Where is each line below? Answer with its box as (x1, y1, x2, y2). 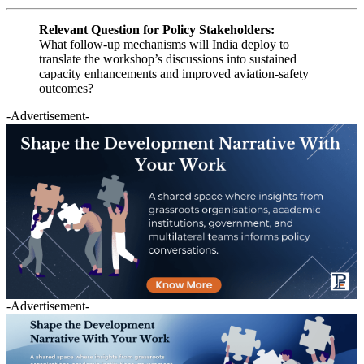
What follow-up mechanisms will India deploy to (39, 37, 289, 51)
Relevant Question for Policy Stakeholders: (39, 22, 275, 37)
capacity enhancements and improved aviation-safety (39, 66, 309, 80)
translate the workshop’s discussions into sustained (39, 51, 297, 66)
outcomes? (39, 80, 93, 95)
